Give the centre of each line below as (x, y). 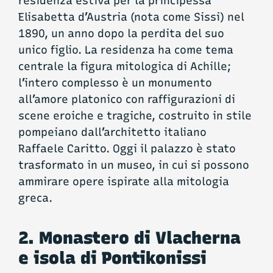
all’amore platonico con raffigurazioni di (127, 100)
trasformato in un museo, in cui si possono (134, 165)
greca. (35, 198)
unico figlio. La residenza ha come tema (126, 50)
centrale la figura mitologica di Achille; (125, 67)
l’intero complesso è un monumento (115, 83)
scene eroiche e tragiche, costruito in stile (135, 116)
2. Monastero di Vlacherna (129, 237)
